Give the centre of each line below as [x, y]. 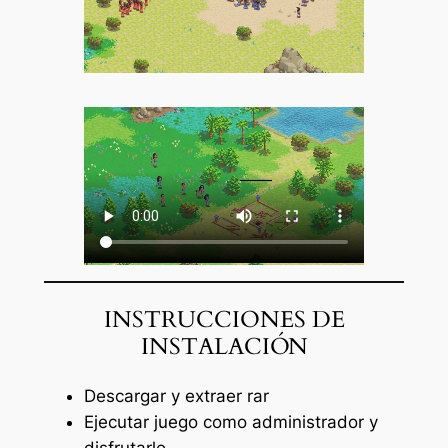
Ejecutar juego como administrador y [230, 422]
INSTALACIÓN [224, 347]
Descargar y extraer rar [176, 396]
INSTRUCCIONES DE [224, 320]
